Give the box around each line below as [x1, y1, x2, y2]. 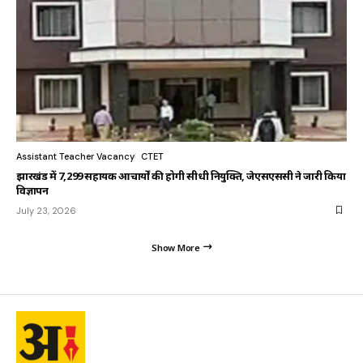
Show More [152, 241, 200, 254]
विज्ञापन [16, 182, 49, 198]
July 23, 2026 [16, 204, 76, 216]
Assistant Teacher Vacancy [16, 150, 135, 162]
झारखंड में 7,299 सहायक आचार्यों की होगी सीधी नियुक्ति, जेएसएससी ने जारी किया [16, 168, 346, 183]
